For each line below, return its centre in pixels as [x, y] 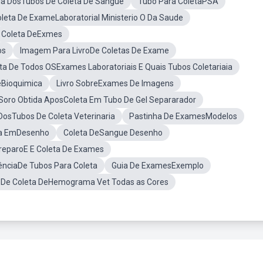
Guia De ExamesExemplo [158, 166]
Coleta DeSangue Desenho [113, 133]
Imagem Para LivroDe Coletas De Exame [95, 50]
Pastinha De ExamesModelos [183, 116]
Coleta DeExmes [32, 34]
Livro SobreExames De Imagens [115, 83]
